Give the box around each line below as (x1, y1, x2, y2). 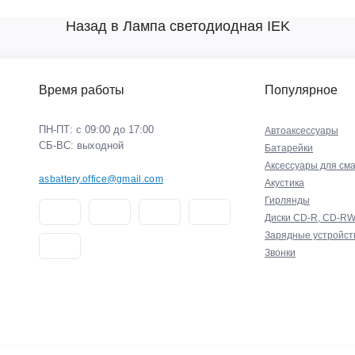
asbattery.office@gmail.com (39, 174, 163, 185)
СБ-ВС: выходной (39, 139, 124, 151)
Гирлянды (265, 195, 310, 206)
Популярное (265, 83, 338, 97)
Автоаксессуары (265, 125, 338, 136)
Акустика (265, 177, 304, 189)
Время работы (39, 83, 124, 97)
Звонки (265, 247, 296, 258)
